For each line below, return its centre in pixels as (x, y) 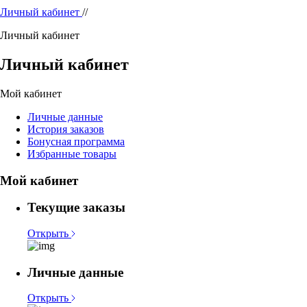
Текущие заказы (76, 208)
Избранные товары (72, 153)
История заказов (66, 129)
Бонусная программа (76, 141)
